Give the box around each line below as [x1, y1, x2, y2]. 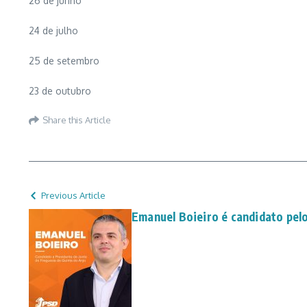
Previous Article [41, 190, 106, 201]
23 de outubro [29, 85, 91, 97]
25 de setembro [29, 55, 99, 67]
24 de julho [29, 25, 78, 37]
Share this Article [42, 114, 111, 125]
